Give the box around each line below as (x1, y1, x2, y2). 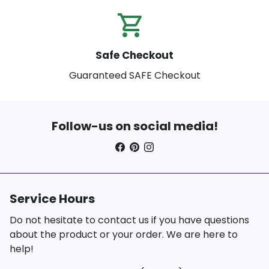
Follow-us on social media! (51, 118, 218, 135)
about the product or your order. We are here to (10, 228, 238, 242)
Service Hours (10, 190, 95, 208)
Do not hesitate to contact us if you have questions (10, 213, 249, 228)
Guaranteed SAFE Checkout (68, 68, 201, 83)
